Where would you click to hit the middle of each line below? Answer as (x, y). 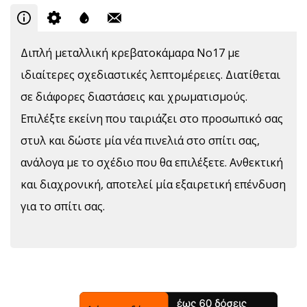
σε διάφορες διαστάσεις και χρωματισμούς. (134, 97)
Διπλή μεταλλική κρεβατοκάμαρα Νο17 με (130, 53)
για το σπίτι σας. (63, 207)
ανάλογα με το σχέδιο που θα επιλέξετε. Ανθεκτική (152, 163)
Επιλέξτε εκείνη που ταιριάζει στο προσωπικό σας (152, 119)
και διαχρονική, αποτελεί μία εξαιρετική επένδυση (153, 185)
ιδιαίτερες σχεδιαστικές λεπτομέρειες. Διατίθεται (150, 75)
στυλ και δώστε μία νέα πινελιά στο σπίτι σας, (140, 141)
